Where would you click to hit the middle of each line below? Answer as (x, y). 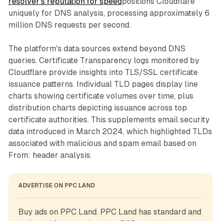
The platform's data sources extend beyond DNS (97, 48)
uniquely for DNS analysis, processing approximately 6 (109, 13)
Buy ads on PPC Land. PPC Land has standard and (110, 212)
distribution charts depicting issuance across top (97, 108)
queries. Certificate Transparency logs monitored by (104, 60)
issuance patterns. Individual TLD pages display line (103, 84)
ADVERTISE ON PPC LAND (56, 185)
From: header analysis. (50, 155)
